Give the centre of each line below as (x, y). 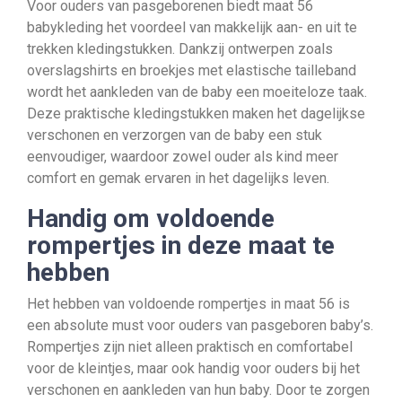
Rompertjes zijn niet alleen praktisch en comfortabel (190, 347)
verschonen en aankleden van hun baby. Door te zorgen (198, 390)
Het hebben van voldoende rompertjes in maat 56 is (188, 304)
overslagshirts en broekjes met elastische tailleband (192, 70)
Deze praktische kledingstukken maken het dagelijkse (196, 114)
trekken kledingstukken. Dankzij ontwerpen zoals (180, 49)
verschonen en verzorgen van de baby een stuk (175, 135)
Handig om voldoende (151, 218)
